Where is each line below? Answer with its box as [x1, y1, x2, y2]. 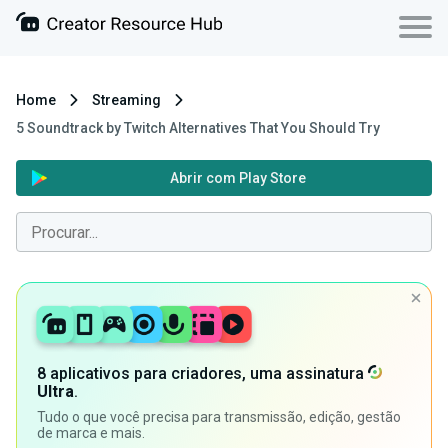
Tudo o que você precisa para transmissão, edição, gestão [37, 409, 401, 426]
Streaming [92, 92, 161, 108]
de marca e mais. [37, 425, 145, 442]
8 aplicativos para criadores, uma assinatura [37, 364, 368, 384]
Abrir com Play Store [169, 170, 306, 186]
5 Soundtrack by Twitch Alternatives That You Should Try [16, 120, 380, 136]
